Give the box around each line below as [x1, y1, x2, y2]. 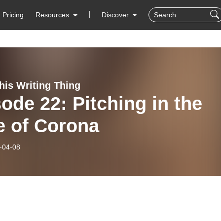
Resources [36, 11, 70, 19]
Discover [101, 11, 131, 19]
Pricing [2, 11, 24, 19]
